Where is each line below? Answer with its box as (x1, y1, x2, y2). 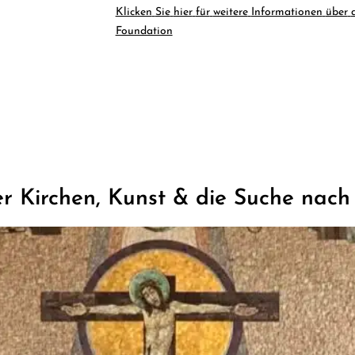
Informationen (250, 6, 323, 18)
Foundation (115, 25, 173, 37)
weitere (212, 6, 248, 18)
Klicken (115, 6, 152, 18)
